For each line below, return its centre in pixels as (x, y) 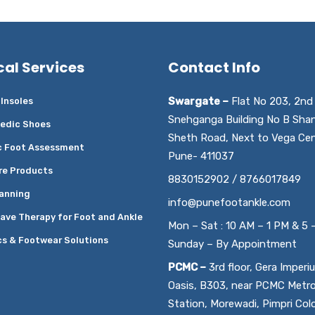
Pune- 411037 (201, 156)
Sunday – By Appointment (232, 244)
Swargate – (198, 101)
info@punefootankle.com (229, 202)
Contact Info (214, 67)
